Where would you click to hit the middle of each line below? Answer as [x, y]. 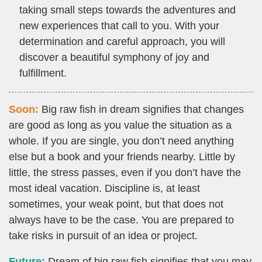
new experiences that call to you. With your [119, 26]
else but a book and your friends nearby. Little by [122, 157]
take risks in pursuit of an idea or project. [103, 236]
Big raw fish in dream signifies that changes [141, 110]
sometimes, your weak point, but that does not [116, 204]
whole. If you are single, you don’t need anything [121, 141]
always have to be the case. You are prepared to [121, 220]
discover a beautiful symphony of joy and [114, 58]
